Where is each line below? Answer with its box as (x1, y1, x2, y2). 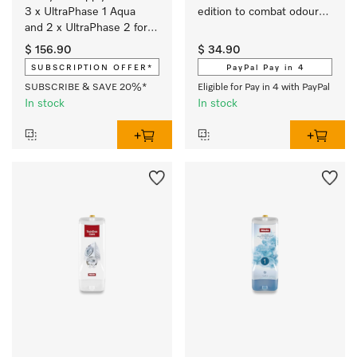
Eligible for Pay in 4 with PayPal (198, 83, 330, 92)
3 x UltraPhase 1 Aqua (25, 6, 135, 18)
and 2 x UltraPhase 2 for (25, 22, 147, 33)
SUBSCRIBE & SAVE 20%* (25, 83, 147, 92)
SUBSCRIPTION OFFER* (31, 64, 153, 72)
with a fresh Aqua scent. (25, 70, 147, 81)
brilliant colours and (25, 38, 122, 49)
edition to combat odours (198, 6, 324, 18)
